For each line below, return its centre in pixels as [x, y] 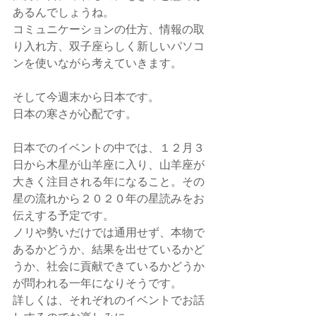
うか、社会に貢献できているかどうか [109, 266]
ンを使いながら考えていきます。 [97, 62]
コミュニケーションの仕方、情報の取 [109, 29]
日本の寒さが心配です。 [75, 113]
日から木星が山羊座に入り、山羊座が [109, 164]
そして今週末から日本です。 [86, 96]
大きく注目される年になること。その [109, 181]
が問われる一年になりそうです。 [97, 282]
